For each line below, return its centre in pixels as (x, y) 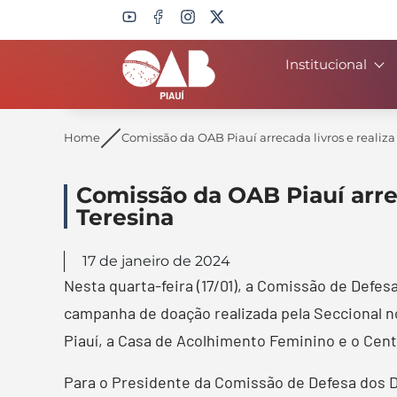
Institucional (326, 64)
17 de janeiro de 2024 (156, 261)
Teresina (125, 217)
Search (101, 68)
